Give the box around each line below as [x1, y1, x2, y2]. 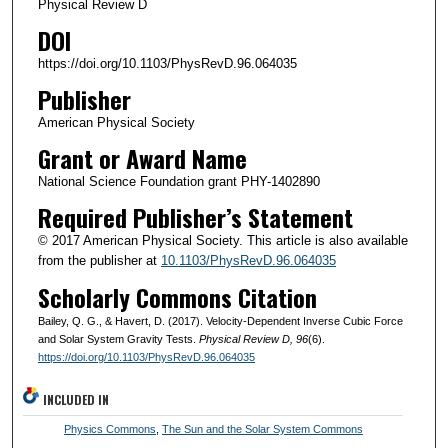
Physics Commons [63, 422, 156, 435]
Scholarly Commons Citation [37, 278, 317, 315]
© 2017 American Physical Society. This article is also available [37, 232, 408, 248]
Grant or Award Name [37, 139, 247, 176]
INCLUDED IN [43, 390, 110, 408]
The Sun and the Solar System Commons [161, 422, 363, 435]
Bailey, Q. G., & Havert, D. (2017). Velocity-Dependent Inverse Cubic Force [37, 314, 403, 327]
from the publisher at [37, 252, 161, 268]
